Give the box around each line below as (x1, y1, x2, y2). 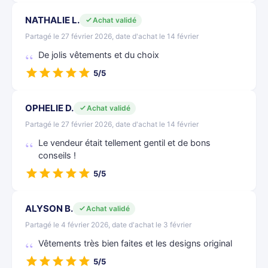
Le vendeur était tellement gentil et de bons (38, 138, 211, 148)
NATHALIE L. (25, 14, 80, 26)
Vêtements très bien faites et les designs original (38, 238, 232, 249)
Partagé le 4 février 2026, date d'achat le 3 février (25, 220, 191, 229)
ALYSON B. (25, 203, 73, 214)
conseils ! (38, 150, 76, 161)
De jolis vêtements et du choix (38, 50, 159, 60)
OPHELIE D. (25, 102, 74, 114)
